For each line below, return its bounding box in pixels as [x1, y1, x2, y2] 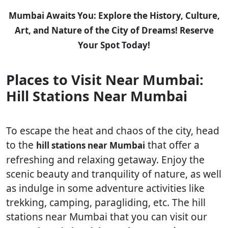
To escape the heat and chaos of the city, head [6, 124, 219, 137]
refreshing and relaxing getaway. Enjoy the [6, 153, 205, 166]
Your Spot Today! [78, 39, 150, 51]
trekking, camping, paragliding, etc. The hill [6, 195, 206, 209]
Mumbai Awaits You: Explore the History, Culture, [8, 10, 220, 21]
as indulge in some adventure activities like [6, 181, 205, 195]
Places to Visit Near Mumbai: [6, 70, 204, 89]
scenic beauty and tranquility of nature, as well [6, 167, 221, 181]
